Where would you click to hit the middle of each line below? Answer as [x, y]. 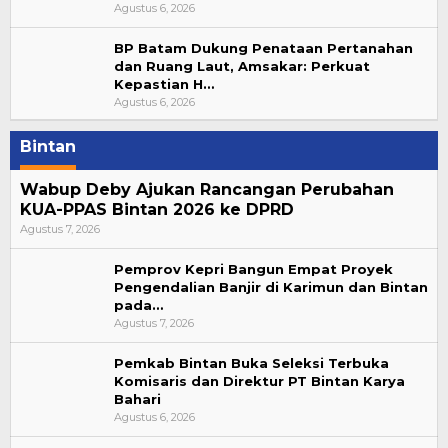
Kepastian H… [164, 83]
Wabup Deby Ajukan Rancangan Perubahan [207, 189]
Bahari [137, 398]
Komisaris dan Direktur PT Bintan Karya [259, 380]
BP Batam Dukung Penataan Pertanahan [263, 47]
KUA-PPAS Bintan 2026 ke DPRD [157, 209]
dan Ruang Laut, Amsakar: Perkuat [242, 65]
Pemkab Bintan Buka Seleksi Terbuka [251, 362]
